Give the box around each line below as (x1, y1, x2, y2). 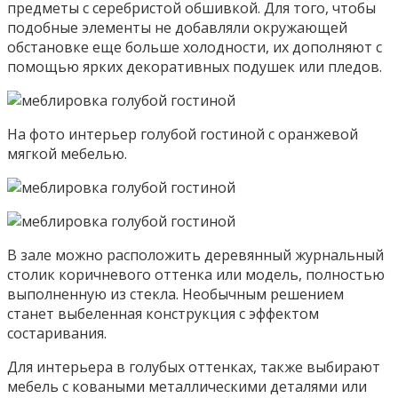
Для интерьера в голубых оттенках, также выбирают (7, 357, 380, 378)
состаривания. (7, 323, 107, 344)
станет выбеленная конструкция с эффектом (7, 304, 319, 324)
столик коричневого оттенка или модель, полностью (7, 265, 385, 285)
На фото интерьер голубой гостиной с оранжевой (7, 124, 358, 145)
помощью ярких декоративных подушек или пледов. (7, 57, 382, 77)
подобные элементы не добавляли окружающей (7, 18, 347, 38)
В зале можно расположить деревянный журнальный (7, 245, 384, 266)
